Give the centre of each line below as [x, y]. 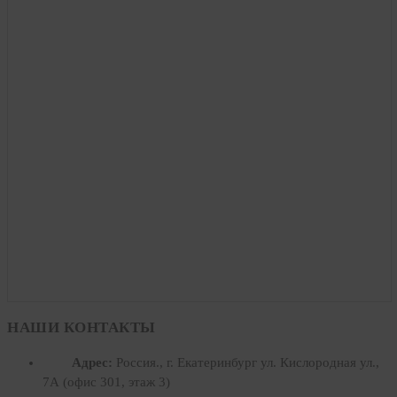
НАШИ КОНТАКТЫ [82, 327]
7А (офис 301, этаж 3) [106, 381]
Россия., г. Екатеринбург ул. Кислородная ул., [248, 362]
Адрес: [92, 362]
